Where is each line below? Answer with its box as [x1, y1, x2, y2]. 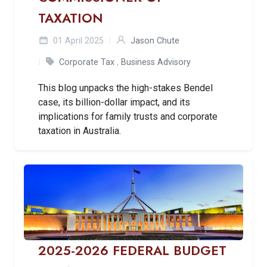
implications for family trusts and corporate [38, 111, 218, 123]
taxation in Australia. [38, 125, 121, 137]
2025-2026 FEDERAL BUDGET [38, 241, 226, 260]
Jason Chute [131, 36, 179, 46]
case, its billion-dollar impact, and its [38, 97, 190, 108]
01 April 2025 [51, 36, 104, 46]
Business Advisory [121, 57, 191, 68]
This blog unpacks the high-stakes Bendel [38, 82, 213, 94]
